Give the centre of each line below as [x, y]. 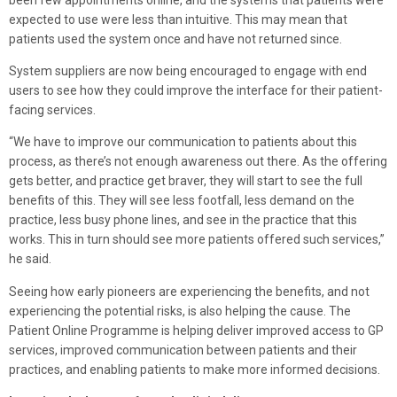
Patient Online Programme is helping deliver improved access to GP [196, 330]
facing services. [52, 110]
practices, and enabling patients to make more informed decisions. [195, 369]
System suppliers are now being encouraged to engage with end [188, 71]
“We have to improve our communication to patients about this [183, 142]
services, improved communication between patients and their [183, 350]
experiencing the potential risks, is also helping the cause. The [180, 311]
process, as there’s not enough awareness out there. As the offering [198, 162]
